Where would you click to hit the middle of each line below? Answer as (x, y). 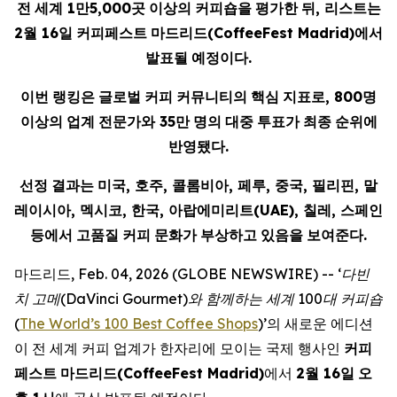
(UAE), (278, 210)
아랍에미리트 (211, 210)
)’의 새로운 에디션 (315, 323)
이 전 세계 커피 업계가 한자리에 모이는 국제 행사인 (179, 348)
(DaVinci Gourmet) (124, 299)
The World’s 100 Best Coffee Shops (139, 323)
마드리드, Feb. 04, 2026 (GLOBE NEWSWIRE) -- (176, 274)
